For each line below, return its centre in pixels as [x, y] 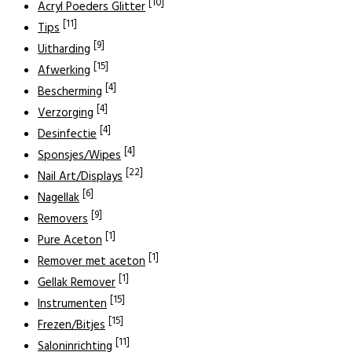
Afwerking [64, 70]
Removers [63, 219]
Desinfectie [67, 134]
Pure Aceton [70, 240]
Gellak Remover [77, 282]
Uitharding [64, 49]
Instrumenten [72, 304]
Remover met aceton [92, 261]
